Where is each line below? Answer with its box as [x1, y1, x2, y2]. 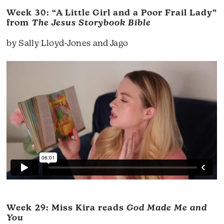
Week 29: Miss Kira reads [6, 204, 126, 213]
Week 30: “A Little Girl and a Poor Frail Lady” [6, 9, 217, 18]
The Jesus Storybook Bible [31, 19, 151, 28]
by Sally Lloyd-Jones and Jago [6, 39, 128, 48]
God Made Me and [126, 204, 207, 213]
